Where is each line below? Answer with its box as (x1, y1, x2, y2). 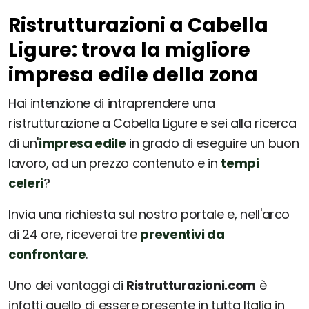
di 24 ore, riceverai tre (8, 226, 141, 243)
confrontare (8, 246, 86, 263)
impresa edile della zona (8, 61, 258, 89)
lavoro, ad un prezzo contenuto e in (8, 154, 221, 172)
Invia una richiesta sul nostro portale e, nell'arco (8, 206, 290, 223)
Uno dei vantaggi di (8, 277, 126, 295)
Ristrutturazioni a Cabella (8, 12, 268, 39)
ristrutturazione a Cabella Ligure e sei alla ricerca (8, 114, 297, 132)
